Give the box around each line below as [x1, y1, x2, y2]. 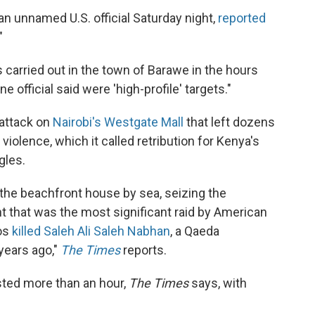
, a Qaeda [170, 224, 219, 238]
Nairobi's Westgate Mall [53, 115, 184, 129]
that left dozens [184, 115, 275, 129]
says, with [188, 276, 247, 290]
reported [218, 11, 266, 25]
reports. [120, 243, 167, 257]
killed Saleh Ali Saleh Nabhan [12, 224, 170, 238]
